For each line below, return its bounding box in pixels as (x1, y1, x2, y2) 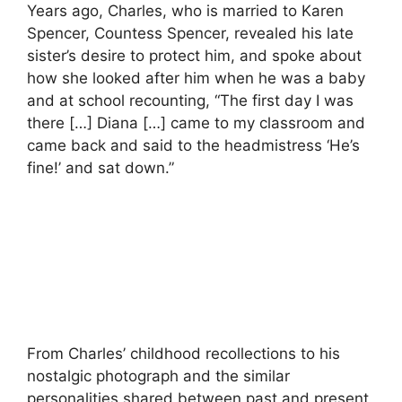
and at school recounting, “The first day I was (27, 91, 354, 109)
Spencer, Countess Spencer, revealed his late (27, 23, 354, 42)
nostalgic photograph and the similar (27, 367, 290, 386)
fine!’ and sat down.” (27, 158, 174, 177)
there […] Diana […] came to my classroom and (27, 113, 365, 132)
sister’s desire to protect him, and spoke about (27, 46, 362, 65)
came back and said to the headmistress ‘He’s (27, 135, 360, 154)
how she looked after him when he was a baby (27, 68, 365, 87)
